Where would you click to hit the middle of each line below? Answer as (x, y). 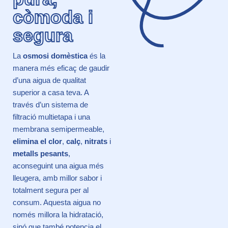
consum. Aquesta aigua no (57, 202)
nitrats (96, 141)
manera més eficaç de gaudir (61, 68)
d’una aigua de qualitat (49, 80)
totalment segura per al (51, 190)
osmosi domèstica (54, 55)
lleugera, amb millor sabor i (57, 178)
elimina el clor (37, 141)
